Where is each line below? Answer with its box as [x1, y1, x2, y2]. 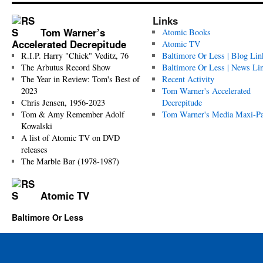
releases [21, 144, 48, 155]
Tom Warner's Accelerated [161, 85, 251, 96]
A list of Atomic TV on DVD [21, 132, 120, 143]
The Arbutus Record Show [21, 62, 110, 73]
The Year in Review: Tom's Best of [21, 73, 140, 85]
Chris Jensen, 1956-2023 [21, 97, 105, 108]
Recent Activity [161, 73, 214, 85]
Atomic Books [161, 26, 211, 38]
